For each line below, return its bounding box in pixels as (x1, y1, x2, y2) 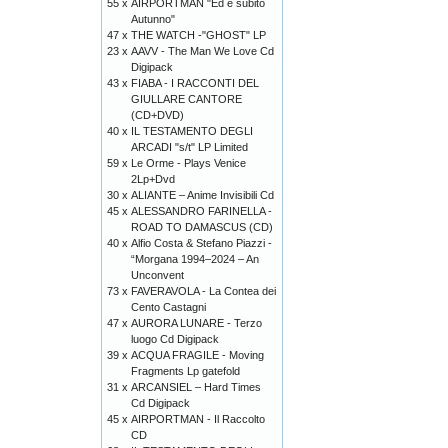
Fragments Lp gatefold (131, 365, 240, 377)
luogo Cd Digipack (131, 333, 219, 345)
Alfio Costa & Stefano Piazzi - (131, 237, 272, 249)
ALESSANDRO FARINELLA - (131, 205, 272, 217)
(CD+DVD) (131, 109, 184, 121)
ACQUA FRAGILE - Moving (131, 349, 264, 361)
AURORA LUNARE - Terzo (131, 317, 262, 329)
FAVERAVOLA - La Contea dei (131, 285, 276, 297)
